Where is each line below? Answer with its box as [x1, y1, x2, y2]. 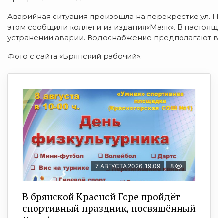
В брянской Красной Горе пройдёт [22, 190, 180, 203]
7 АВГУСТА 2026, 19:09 [95, 163, 160, 170]
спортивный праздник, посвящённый [22, 201, 196, 215]
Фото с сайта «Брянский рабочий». [7, 52, 142, 61]
